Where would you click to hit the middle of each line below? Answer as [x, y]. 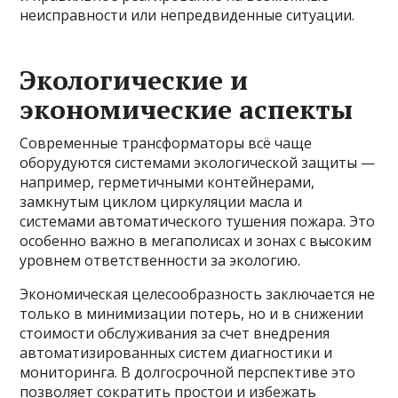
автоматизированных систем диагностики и [176, 353]
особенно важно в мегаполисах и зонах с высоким [196, 241]
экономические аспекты [187, 110]
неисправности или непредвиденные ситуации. [187, 16]
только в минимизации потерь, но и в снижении [192, 314]
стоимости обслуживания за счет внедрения [175, 334]
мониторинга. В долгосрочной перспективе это [188, 373]
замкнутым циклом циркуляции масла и [161, 202]
